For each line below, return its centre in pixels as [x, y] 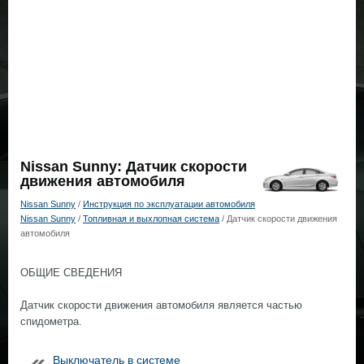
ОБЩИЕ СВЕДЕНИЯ [71, 273]
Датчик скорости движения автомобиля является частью [161, 305]
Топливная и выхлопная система [151, 219]
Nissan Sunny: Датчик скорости [134, 167]
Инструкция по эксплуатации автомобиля [169, 204]
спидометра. [51, 321]
